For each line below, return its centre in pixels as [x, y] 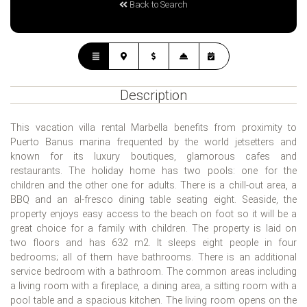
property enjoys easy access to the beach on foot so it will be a [153, 214]
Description [153, 96]
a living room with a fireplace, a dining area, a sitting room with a [153, 286]
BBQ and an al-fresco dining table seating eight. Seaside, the [153, 200]
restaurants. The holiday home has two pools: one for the [153, 171]
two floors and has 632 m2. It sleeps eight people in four [153, 243]
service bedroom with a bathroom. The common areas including [153, 272]
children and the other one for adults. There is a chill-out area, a [153, 186]
